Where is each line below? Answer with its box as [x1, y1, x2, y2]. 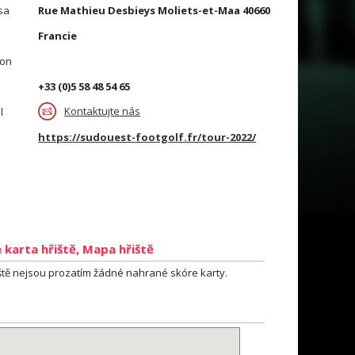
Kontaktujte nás [64, 104, 141, 118]
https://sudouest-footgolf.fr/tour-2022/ [38, 130, 257, 144]
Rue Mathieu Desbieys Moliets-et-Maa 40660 [38, 3, 271, 17]
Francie [38, 29, 78, 43]
